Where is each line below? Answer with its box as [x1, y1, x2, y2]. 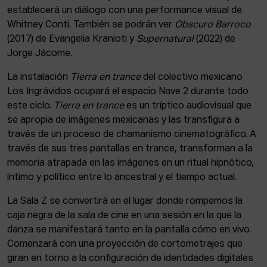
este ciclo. [7, 101, 54, 111]
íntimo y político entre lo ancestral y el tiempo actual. [7, 173, 237, 182]
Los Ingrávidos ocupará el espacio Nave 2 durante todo [7, 87, 249, 97]
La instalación [7, 73, 70, 82]
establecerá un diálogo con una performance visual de [7, 6, 242, 15]
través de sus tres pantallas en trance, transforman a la [7, 144, 253, 154]
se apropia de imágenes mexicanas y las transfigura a [7, 116, 240, 125]
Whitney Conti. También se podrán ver [7, 20, 175, 30]
